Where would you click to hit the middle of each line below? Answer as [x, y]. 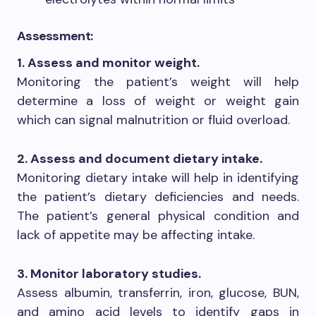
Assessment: [55, 36]
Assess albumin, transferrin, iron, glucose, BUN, [158, 292]
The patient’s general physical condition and [158, 215]
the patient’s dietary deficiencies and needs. [158, 196]
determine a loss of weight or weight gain [158, 101]
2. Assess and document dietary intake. [140, 158]
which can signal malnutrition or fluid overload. [153, 120]
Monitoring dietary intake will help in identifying [158, 177]
